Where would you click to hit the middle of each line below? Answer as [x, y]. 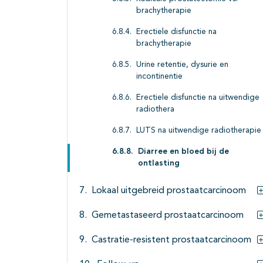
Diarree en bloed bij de [183, 152]
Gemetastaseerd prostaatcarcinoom [168, 216]
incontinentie [159, 77]
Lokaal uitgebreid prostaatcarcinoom [169, 191]
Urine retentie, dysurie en [182, 65]
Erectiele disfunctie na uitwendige [198, 98]
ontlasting [159, 164]
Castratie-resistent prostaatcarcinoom [171, 240]
